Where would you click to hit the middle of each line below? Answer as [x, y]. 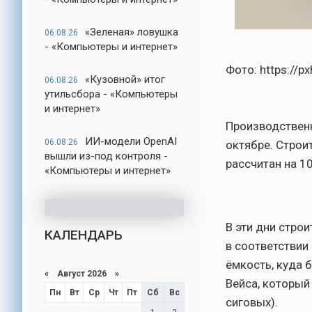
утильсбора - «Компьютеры [111, 94]
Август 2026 [82, 274]
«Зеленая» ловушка [132, 32]
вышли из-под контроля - [106, 156]
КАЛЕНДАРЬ [84, 235]
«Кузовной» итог [125, 79]
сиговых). [252, 302]
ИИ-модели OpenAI [131, 141]
